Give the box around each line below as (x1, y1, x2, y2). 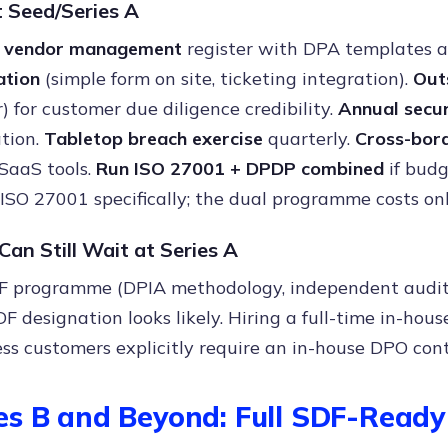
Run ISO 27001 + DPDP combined (96, 157, 384, 180)
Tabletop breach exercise (44, 127, 263, 150)
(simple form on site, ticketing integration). (40, 67, 413, 90)
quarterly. (263, 127, 355, 150)
